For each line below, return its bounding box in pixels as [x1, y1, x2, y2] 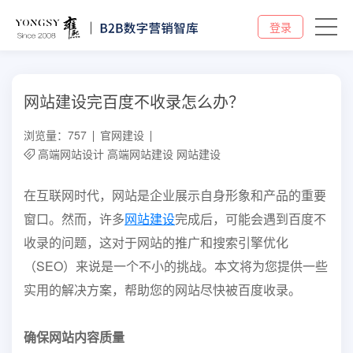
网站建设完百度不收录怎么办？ [24, 90, 244, 113]
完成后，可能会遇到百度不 [175, 210, 326, 228]
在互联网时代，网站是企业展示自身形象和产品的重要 [24, 186, 326, 204]
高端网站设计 [38, 146, 104, 162]
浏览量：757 [24, 127, 87, 143]
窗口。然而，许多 [24, 210, 124, 228]
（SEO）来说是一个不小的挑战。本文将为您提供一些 [24, 257, 328, 275]
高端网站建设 [107, 146, 173, 162]
